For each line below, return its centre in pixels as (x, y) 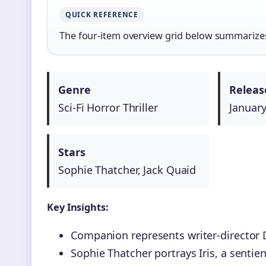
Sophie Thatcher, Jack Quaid (127, 170)
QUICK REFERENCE (102, 15)
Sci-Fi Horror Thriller (108, 108)
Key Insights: (78, 208)
